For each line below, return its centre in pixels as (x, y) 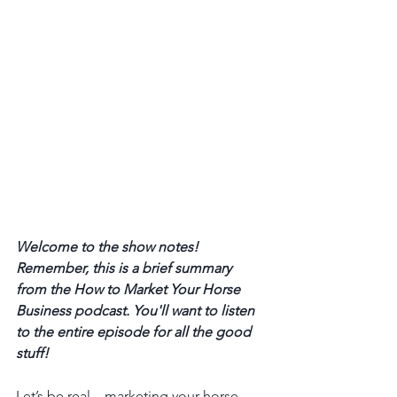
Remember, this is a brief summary (125, 268)
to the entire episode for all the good (135, 331)
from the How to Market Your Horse (130, 289)
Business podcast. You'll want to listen (137, 310)
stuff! (34, 353)
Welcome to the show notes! (109, 246)
